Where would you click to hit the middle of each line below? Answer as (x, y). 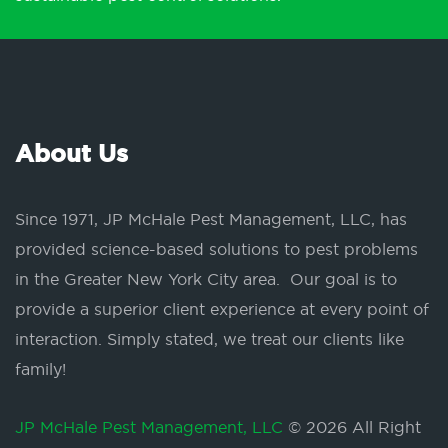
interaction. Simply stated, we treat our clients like (209, 339)
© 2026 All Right (354, 427)
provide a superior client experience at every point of (222, 309)
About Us (71, 154)
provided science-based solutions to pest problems (216, 249)
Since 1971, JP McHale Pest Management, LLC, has (211, 219)
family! (40, 369)
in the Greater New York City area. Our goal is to (206, 279)
